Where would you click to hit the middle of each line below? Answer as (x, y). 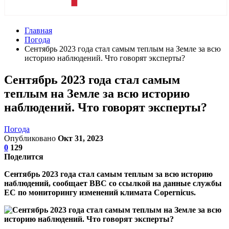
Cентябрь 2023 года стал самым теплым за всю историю (108, 174)
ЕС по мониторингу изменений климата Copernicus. (100, 192)
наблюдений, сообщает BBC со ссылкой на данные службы (113, 183)
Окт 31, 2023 (81, 138)
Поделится (24, 156)
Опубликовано (31, 138)
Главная (38, 30)
